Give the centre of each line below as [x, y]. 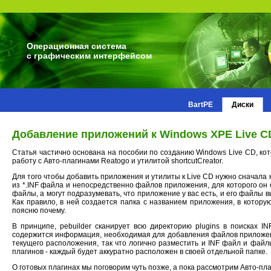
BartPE [200, 105]
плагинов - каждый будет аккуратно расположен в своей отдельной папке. [140, 252]
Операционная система [77, 46]
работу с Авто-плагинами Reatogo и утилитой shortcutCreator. [118, 161]
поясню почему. [39, 211]
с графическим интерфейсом [89, 56]
